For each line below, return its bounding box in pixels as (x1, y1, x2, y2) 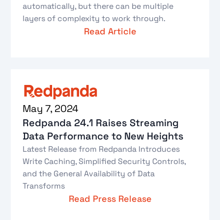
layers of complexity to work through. (23, 13, 166, 24)
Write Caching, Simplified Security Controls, (23, 156, 186, 166)
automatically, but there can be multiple (23, 1, 174, 12)
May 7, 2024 (23, 102, 79, 115)
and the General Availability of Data (23, 168, 155, 179)
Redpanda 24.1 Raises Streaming (23, 116, 179, 129)
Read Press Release (68, 192, 152, 204)
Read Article (83, 26, 137, 37)
